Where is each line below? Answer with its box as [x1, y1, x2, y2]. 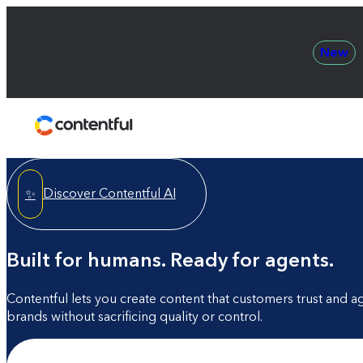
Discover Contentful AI [42, 186, 176, 202]
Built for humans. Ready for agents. [6, 247, 334, 271]
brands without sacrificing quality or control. [6, 308, 263, 324]
